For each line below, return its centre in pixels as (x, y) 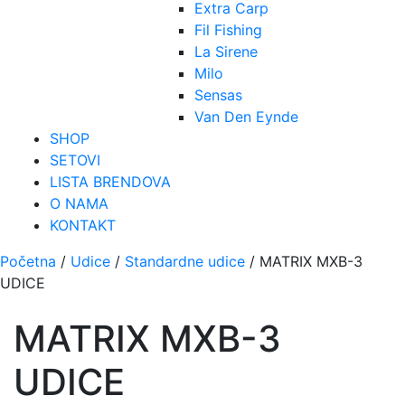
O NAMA (79, 203)
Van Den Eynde (246, 116)
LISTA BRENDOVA (110, 181)
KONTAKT (83, 225)
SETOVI (75, 160)
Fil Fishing (228, 29)
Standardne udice (185, 261)
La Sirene (226, 51)
